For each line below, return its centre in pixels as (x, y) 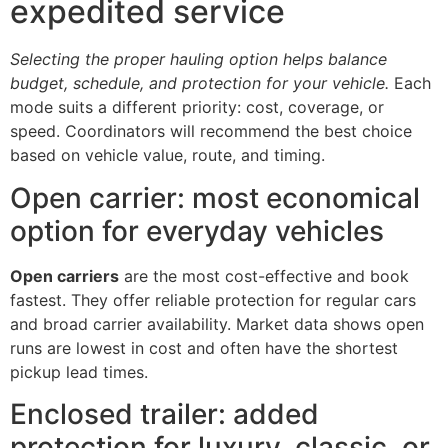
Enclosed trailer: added (164, 413)
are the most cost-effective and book (264, 275)
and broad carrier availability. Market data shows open (217, 323)
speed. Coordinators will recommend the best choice (211, 131)
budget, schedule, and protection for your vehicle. (199, 83)
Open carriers (64, 275)
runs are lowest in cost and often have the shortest (204, 347)
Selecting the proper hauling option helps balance (198, 59)
